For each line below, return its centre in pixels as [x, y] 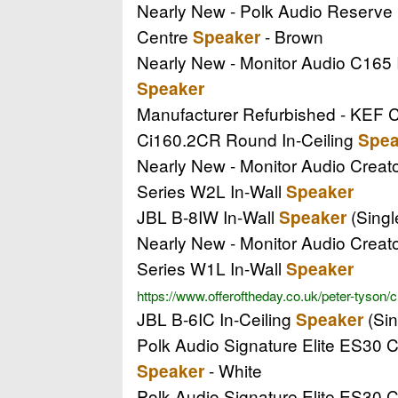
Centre [165, 36]
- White [233, 370]
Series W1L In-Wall [211, 267]
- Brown [292, 36]
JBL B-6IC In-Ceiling [216, 318]
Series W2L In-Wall [211, 190]
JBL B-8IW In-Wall [208, 216]
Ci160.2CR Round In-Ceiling [247, 139]
